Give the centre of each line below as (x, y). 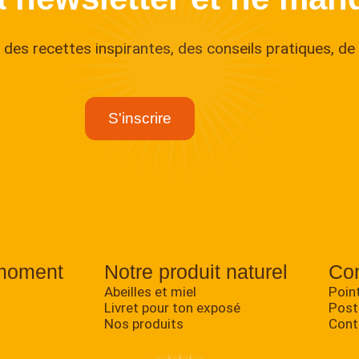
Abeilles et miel (150, 291)
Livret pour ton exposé (172, 307)
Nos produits (144, 323)
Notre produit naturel (196, 271)
